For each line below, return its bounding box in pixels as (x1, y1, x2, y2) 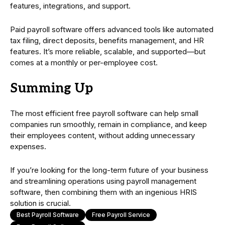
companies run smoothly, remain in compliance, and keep (10, 119, 207, 129)
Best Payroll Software (17, 210, 79, 218)
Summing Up (10, 80, 93, 96)
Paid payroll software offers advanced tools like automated (10, 24, 213, 34)
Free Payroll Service (92, 210, 150, 218)
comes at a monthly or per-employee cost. (10, 57, 158, 67)
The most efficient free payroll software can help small (10, 108, 198, 118)
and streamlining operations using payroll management (10, 176, 196, 186)
